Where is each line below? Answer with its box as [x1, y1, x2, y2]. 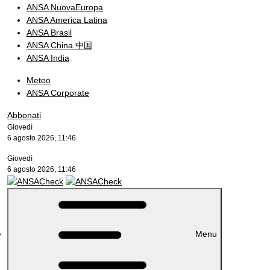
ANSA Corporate [27, 88, 89, 98]
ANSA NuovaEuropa [27, 2, 103, 12]
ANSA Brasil [27, 28, 72, 37]
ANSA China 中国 [27, 40, 92, 50]
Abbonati [7, 110, 41, 120]
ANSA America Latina [27, 15, 107, 25]
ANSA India [27, 53, 69, 63]
